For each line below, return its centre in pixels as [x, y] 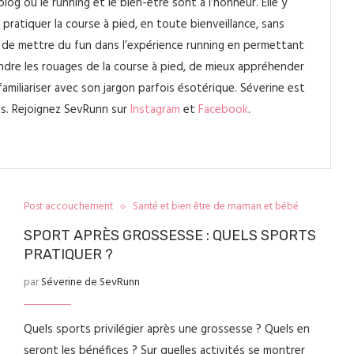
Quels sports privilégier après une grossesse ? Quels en [166, 330]
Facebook [223, 110]
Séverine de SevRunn [90, 282]
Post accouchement [68, 207]
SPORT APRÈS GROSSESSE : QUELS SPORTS [169, 235]
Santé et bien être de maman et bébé [215, 207]
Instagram [155, 110]
